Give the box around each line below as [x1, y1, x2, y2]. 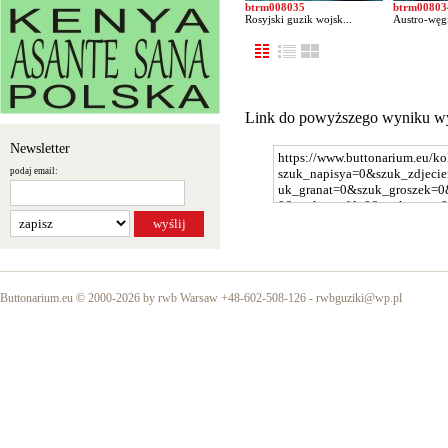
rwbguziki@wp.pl [316, 291, 402, 305]
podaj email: [10, 166, 58, 176]
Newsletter [10, 141, 70, 156]
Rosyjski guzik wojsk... [245, 13, 352, 25]
